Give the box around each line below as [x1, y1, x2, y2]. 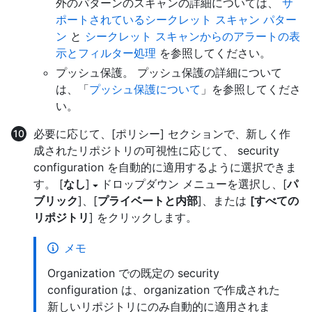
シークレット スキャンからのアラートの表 [85, 29, 300, 43]
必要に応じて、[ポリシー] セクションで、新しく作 [33, 126, 290, 141]
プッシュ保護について [89, 81, 201, 96]
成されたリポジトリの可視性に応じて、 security [33, 143, 279, 157]
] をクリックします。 [89, 210, 197, 224]
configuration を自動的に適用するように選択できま [33, 159, 297, 174]
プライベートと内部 [97, 193, 198, 208]
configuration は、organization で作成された [47, 282, 280, 297]
